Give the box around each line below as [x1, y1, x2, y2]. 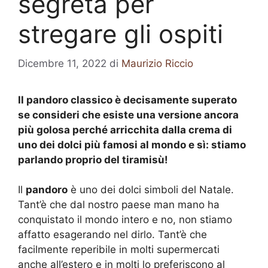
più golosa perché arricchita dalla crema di [18, 123, 232, 136]
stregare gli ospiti [18, 19, 223, 49]
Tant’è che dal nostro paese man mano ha [18, 199, 220, 211]
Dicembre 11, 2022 [18, 57, 106, 69]
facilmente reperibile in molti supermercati [18, 243, 220, 255]
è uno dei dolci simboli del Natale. [68, 184, 234, 196]
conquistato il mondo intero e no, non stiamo [18, 214, 232, 226]
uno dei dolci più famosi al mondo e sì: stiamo [18, 138, 246, 151]
